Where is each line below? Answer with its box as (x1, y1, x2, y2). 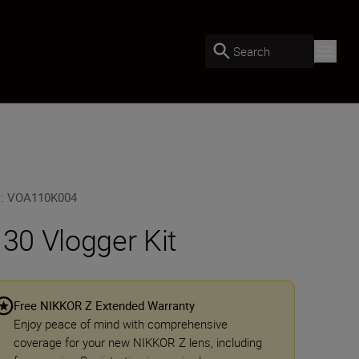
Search (233, 42, 270, 59)
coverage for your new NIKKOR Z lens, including (14, 334, 263, 350)
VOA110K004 (7, 189, 78, 205)
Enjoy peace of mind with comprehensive (14, 316, 228, 332)
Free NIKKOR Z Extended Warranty (14, 297, 196, 313)
